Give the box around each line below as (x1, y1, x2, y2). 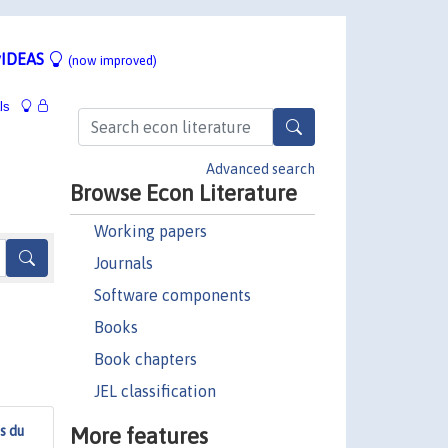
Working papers (93, 221, 207, 240)
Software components (93, 285, 251, 304)
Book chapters (93, 349, 197, 368)
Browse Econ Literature (69, 179, 297, 206)
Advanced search (206, 160, 315, 177)
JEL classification (93, 381, 216, 400)
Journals (93, 253, 153, 272)
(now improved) (68, 52, 157, 68)
